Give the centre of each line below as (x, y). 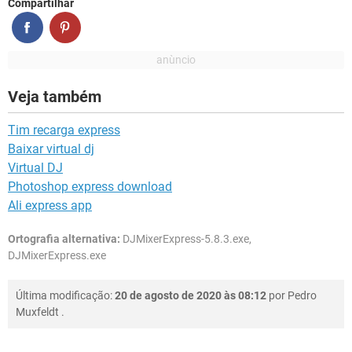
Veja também (55, 96)
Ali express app (50, 205)
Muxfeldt (37, 312)
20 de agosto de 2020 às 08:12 (191, 295)
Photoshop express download (90, 186)
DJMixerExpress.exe (57, 255)
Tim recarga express (64, 130)
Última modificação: (65, 295)
